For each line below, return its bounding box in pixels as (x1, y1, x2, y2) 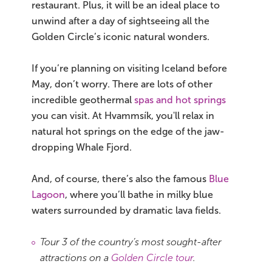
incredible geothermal (32, 94, 134, 105)
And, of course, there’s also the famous (32, 173, 209, 184)
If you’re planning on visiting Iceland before (32, 63, 227, 73)
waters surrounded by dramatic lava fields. (32, 205, 221, 216)
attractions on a (40, 252, 111, 263)
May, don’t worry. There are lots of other (32, 78, 212, 89)
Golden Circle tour (111, 252, 193, 263)
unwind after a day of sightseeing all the (32, 15, 209, 26)
